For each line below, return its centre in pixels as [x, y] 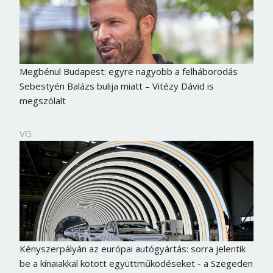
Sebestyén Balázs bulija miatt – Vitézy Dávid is [116, 86]
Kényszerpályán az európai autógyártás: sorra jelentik [132, 248]
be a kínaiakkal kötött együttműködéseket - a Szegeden [136, 263]
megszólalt [42, 101]
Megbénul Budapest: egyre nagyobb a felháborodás [128, 72]
